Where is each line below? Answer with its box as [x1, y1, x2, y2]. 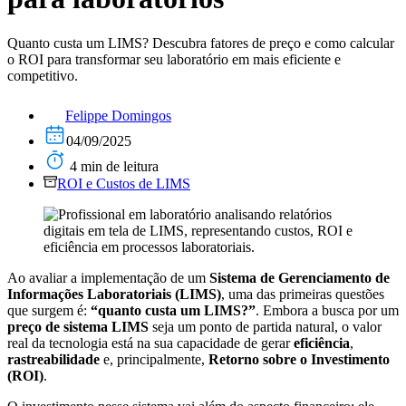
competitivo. [7, 67, 78, 83]
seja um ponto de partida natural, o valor [149, 318, 382, 334]
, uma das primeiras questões [221, 285, 384, 302]
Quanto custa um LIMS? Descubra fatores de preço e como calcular [7, 34, 394, 51]
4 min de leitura [66, 158, 159, 174]
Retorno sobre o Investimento [208, 351, 390, 367]
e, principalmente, [100, 351, 208, 367]
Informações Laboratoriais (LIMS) [7, 285, 221, 302]
